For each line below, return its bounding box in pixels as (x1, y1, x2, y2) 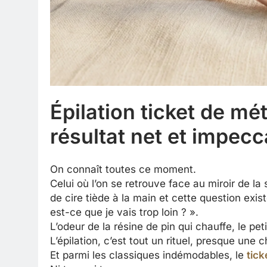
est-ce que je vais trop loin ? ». (50, 206, 198, 218)
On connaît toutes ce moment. (50, 163, 196, 175)
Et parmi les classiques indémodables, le (50, 249, 247, 261)
